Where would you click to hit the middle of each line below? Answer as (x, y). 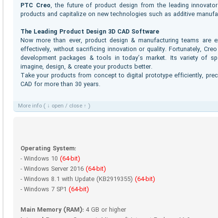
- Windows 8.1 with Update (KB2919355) (78, 179)
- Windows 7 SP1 (45, 190)
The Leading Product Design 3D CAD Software (90, 32)
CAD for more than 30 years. (61, 84)
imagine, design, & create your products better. (87, 67)
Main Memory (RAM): (52, 210)
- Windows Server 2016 (53, 169)
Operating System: (48, 149)
